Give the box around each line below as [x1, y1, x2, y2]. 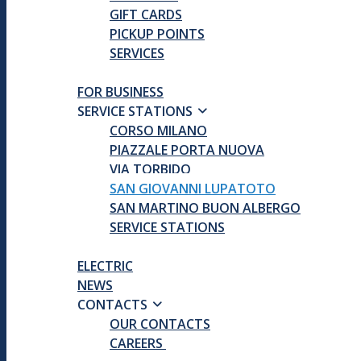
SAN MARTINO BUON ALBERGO [110, 199, 301, 217]
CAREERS [110, 334, 166, 352]
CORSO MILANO [110, 122, 207, 139]
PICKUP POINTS [110, 25, 205, 43]
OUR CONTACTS [110, 315, 210, 333]
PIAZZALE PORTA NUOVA [110, 141, 264, 159]
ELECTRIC [77, 257, 133, 275]
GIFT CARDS [110, 6, 182, 23]
